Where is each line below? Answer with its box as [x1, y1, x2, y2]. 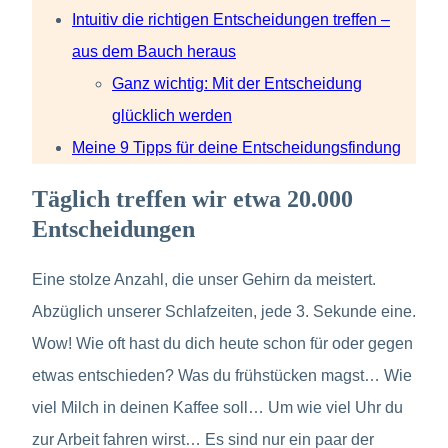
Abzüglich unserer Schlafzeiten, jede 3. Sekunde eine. [32, 303, 416, 321]
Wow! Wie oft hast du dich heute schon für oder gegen [32, 335, 413, 353]
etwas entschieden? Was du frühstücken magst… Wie [32, 367, 412, 385]
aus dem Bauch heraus [72, 43, 236, 61]
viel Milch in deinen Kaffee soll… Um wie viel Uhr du [32, 399, 403, 417]
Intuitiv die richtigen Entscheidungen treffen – [72, 11, 390, 29]
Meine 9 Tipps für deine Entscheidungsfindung [72, 139, 401, 157]
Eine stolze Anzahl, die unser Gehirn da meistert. [32, 271, 376, 289]
